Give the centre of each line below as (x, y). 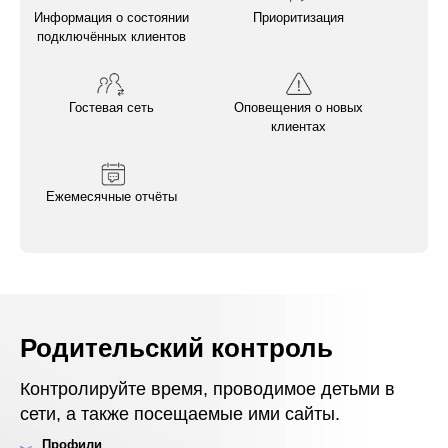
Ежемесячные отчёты (112, 197)
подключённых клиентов (112, 36)
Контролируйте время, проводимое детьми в (207, 389)
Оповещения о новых (298, 107)
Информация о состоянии (112, 17)
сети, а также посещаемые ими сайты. (180, 414)
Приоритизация (298, 17)
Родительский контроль (176, 348)
